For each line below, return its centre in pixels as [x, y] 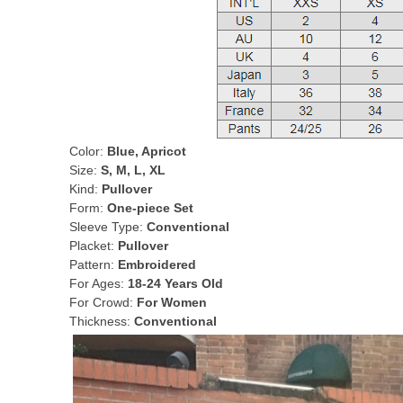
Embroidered [157, 264]
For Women [172, 302]
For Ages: [99, 283]
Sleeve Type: [108, 227]
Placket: [94, 246]
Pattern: [94, 264]
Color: [88, 151]
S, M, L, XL [133, 170]
